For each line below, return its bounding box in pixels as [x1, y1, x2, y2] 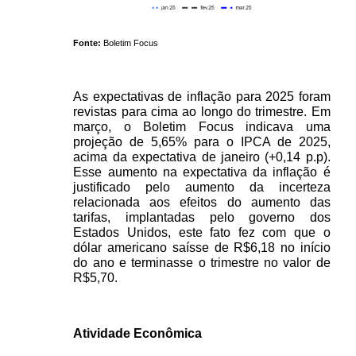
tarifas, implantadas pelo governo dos [73, 211, 331, 225]
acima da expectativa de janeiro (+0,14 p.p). [73, 150, 331, 164]
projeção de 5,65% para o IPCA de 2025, [73, 135, 331, 149]
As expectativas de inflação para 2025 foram [73, 90, 331, 104]
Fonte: [73, 37, 104, 48]
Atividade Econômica [73, 326, 206, 340]
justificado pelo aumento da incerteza [73, 180, 331, 195]
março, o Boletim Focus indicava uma [73, 120, 331, 134]
